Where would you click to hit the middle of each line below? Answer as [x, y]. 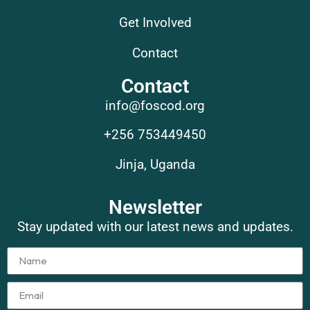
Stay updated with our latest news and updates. [155, 227]
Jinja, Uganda [155, 164]
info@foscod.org [155, 106]
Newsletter [155, 208]
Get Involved [155, 23]
